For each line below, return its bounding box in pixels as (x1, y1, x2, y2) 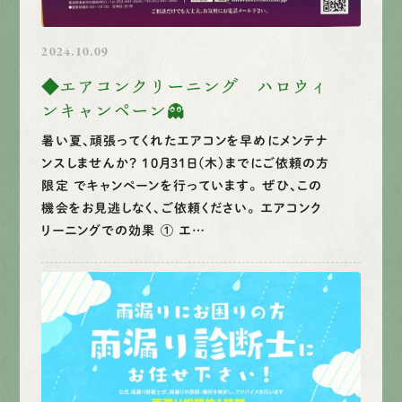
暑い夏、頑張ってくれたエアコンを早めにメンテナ (41, 134, 329, 147)
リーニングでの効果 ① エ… (41, 223, 206, 237)
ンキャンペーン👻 (41, 101, 186, 119)
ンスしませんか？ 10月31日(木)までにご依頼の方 (41, 156, 330, 170)
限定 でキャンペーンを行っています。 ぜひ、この (41, 179, 323, 192)
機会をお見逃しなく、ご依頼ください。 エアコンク (41, 201, 322, 214)
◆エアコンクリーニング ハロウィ (41, 77, 329, 95)
